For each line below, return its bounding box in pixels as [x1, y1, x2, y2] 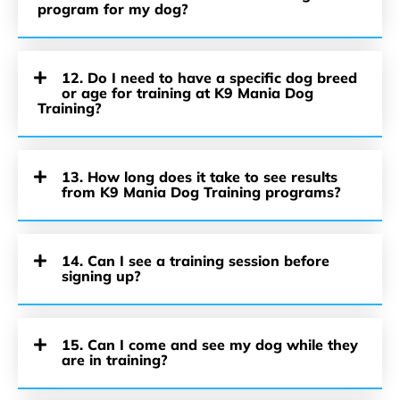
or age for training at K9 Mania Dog [62, 84, 313, 102]
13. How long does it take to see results [62, 168, 337, 186]
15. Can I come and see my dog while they [62, 336, 358, 354]
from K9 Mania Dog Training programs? [62, 183, 341, 201]
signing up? [62, 267, 141, 285]
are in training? [62, 351, 168, 369]
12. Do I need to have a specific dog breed [62, 69, 357, 87]
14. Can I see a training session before [62, 252, 329, 270]
